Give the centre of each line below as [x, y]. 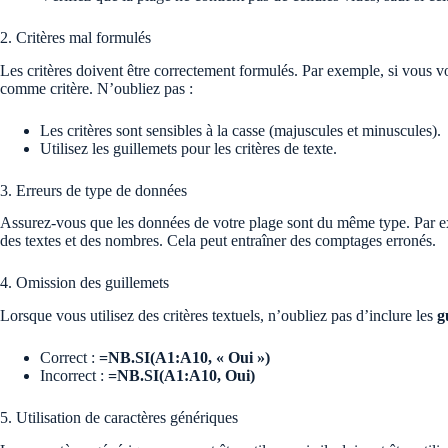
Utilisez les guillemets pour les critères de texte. [188, 148]
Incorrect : [74, 376]
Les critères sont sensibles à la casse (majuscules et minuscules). [240, 130]
